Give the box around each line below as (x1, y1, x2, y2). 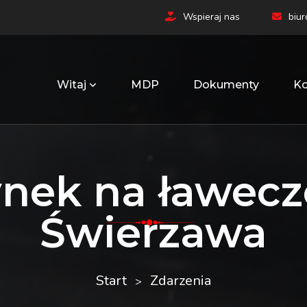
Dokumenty (193, 78, 259, 91)
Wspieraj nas (183, 10, 241, 23)
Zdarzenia (150, 271, 211, 290)
